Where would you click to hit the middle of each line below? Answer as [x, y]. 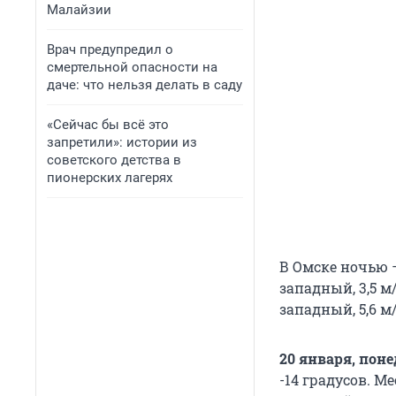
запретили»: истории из [122, 142]
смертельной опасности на [132, 67]
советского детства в [114, 160]
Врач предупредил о [110, 49]
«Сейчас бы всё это [108, 125]
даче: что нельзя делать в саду [145, 85]
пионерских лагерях [110, 178]
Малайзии [79, 10]
